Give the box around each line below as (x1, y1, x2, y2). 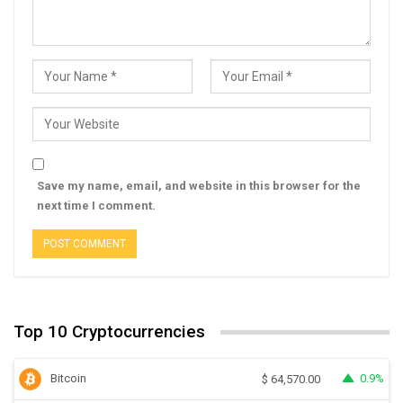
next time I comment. (37, 199, 156, 213)
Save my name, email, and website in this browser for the (37, 179, 361, 193)
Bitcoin (50, 372, 86, 386)
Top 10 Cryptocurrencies (13, 321, 205, 343)
